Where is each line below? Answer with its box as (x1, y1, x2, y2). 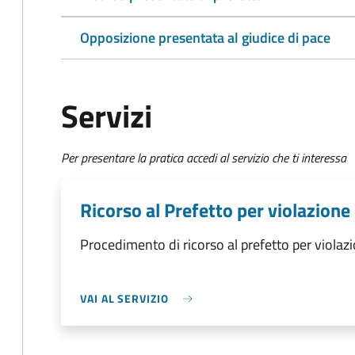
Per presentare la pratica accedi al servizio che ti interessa (61, 148, 346, 167)
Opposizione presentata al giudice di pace (80, 27, 330, 48)
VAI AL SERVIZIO (80, 290, 169, 307)
